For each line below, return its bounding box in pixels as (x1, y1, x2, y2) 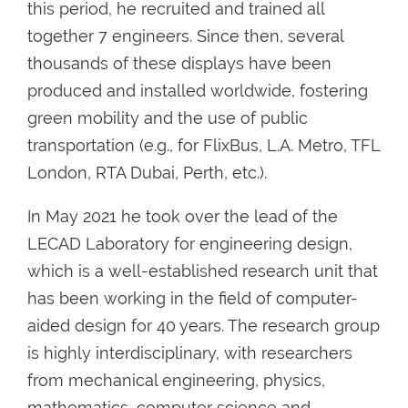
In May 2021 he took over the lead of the (27, 206, 338, 226)
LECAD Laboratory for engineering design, (27, 233, 352, 253)
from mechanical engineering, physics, (27, 370, 325, 390)
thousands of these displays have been (27, 53, 331, 73)
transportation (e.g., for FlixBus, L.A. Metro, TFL (27, 135, 381, 155)
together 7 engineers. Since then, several (27, 25, 343, 46)
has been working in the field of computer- (27, 288, 358, 308)
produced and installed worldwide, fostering (27, 80, 368, 100)
